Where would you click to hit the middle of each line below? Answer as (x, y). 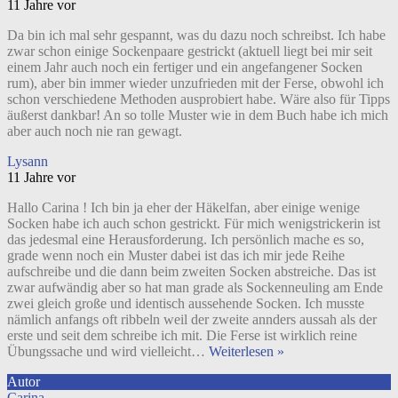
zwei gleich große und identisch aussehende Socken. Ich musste (186, 303)
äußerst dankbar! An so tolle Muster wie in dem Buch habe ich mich (198, 115)
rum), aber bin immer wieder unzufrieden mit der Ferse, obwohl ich (195, 83)
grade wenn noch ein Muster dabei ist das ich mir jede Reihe (176, 255)
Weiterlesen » (247, 351)
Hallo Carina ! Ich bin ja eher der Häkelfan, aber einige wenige (183, 207)
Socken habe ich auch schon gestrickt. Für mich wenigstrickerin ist (194, 223)
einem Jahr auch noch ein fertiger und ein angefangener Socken (185, 67)
